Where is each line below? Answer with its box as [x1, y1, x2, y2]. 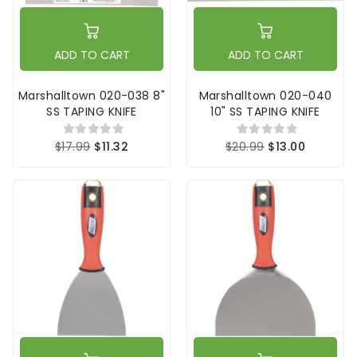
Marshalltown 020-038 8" [18, 88, 166, 104]
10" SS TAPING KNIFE [210, 104, 320, 120]
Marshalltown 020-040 [198, 88, 332, 104]
